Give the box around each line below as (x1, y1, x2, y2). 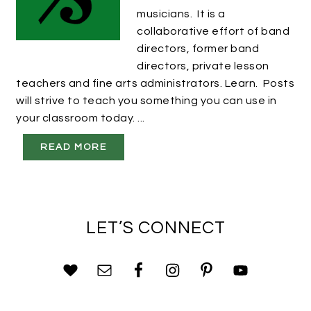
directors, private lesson (137, 60, 269, 72)
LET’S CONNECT (85, 218, 226, 237)
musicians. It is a (137, 8, 226, 20)
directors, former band (137, 43, 260, 55)
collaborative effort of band (137, 26, 290, 37)
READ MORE (40, 142, 108, 153)
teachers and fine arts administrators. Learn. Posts (16, 78, 295, 90)
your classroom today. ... (16, 112, 145, 124)
